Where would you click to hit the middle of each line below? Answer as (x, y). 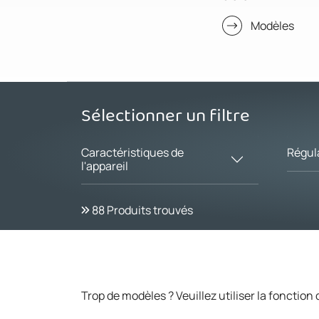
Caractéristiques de (132, 152)
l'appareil (105, 166)
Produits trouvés (150, 210)
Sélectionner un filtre (166, 115)
